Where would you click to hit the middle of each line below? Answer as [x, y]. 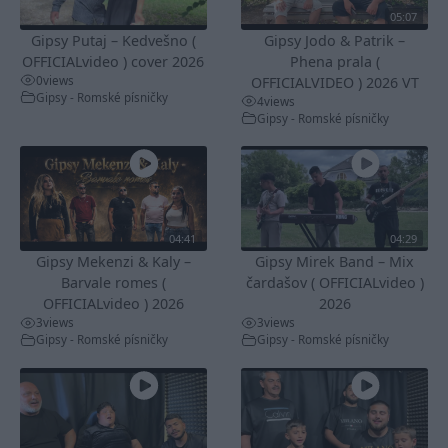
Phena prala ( [334, 61]
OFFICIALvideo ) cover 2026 [113, 61]
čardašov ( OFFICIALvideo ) [334, 283]
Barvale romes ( [113, 283]
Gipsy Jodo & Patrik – [335, 40]
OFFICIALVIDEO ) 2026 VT [334, 82]
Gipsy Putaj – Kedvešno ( [113, 40]
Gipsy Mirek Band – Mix [335, 262]
